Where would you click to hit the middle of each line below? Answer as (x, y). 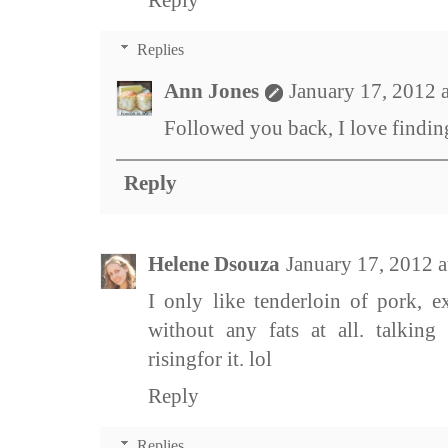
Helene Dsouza (214, 264)
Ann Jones (211, 91)
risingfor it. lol (210, 359)
